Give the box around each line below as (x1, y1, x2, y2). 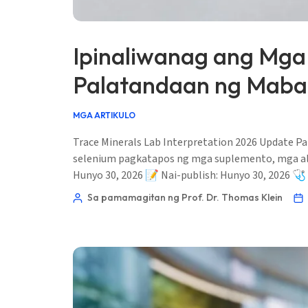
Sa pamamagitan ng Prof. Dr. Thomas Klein (87, 190, 283, 203)
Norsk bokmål (116, 270, 179, 283)
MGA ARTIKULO (73, 109, 135, 120)
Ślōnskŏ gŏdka (116, 293, 184, 305)
